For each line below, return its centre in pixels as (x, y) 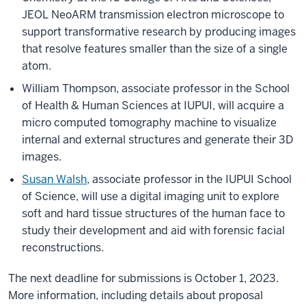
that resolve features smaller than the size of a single (155, 49)
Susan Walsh (54, 179)
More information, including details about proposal (136, 295)
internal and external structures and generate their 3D (157, 140)
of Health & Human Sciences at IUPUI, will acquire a (153, 106)
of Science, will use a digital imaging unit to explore (151, 196)
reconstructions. (63, 248)
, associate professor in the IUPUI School (189, 179)
